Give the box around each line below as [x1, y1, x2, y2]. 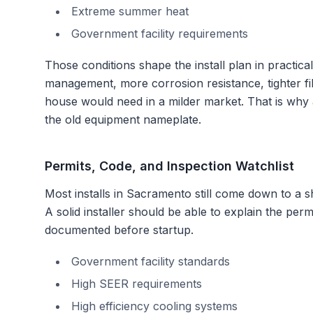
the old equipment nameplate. [45, 112, 201, 126]
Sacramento [126, 187, 191, 201]
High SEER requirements [71, 277, 202, 291]
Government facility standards [71, 254, 230, 268]
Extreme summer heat [71, 4, 189, 18]
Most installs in [45, 187, 126, 201]
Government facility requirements [71, 27, 248, 41]
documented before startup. [45, 223, 194, 237]
